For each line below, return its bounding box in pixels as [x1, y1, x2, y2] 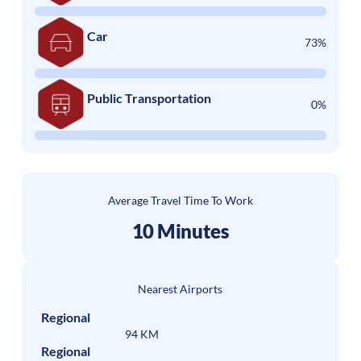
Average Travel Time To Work [107, 193, 253, 208]
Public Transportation [86, 90, 211, 106]
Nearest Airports [138, 281, 223, 296]
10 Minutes [131, 218, 230, 243]
